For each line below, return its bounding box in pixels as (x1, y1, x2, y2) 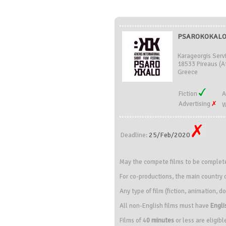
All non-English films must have (120, 202, 210, 210)
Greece (178, 68, 198, 76)
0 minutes (146, 216, 174, 224)
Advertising (179, 100, 212, 108)
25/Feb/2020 (149, 131, 192, 139)
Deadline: (121, 131, 149, 139)
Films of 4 (120, 216, 146, 224)
